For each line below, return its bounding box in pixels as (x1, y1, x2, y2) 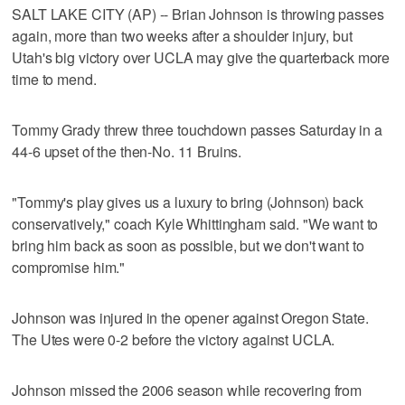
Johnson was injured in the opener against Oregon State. (12, 306, 369, 328)
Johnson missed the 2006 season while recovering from (12, 379, 363, 400)
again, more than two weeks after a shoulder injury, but (12, 24, 353, 46)
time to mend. (12, 68, 97, 89)
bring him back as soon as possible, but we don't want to (12, 234, 364, 256)
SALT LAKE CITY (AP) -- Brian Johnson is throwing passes (12, 3, 384, 24)
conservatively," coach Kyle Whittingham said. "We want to (12, 212, 379, 234)
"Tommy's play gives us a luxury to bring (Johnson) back (12, 191, 363, 212)
